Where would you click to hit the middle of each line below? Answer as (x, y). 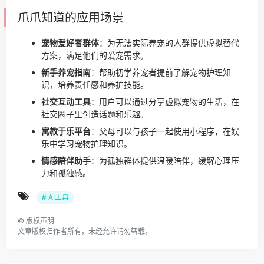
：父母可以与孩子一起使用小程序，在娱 (165, 131)
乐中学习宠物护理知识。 (87, 143)
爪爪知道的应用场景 (71, 18)
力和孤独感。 (66, 173)
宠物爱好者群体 (70, 43)
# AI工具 (55, 197)
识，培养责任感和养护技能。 (95, 85)
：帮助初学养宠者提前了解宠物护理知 (161, 72)
